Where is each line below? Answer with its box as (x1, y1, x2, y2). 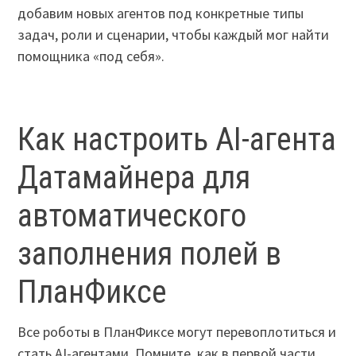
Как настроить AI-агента (17, 120, 337, 158)
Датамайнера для (17, 158, 251, 196)
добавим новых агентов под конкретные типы (17, 3, 304, 22)
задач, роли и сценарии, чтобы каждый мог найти (17, 25, 330, 44)
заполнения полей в (17, 234, 282, 273)
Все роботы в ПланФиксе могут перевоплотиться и (17, 322, 337, 341)
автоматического (17, 196, 247, 234)
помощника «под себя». (17, 46, 165, 65)
